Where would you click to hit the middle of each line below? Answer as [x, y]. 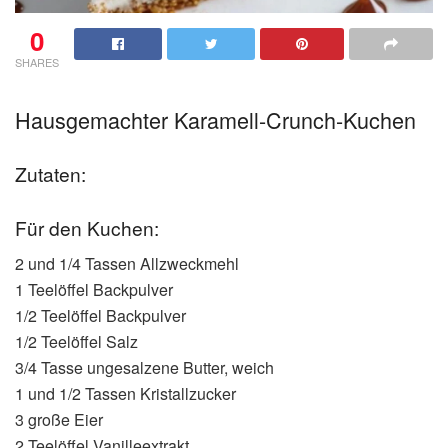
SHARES [37, 62]
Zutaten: [50, 174]
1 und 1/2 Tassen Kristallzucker [125, 394]
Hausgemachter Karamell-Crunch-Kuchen [215, 119]
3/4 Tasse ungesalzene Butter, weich [144, 368]
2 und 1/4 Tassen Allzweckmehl [127, 264]
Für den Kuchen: [87, 227]
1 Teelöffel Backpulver [94, 290]
